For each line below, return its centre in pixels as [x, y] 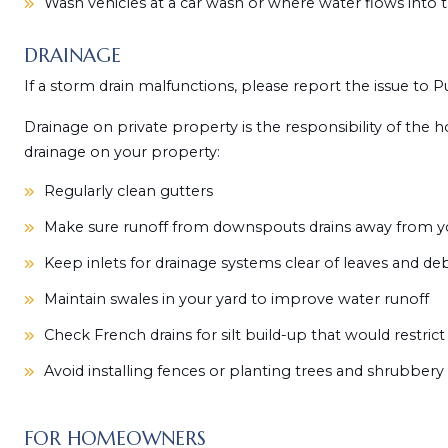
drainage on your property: [121, 152]
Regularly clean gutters [128, 191]
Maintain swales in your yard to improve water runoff [236, 299]
